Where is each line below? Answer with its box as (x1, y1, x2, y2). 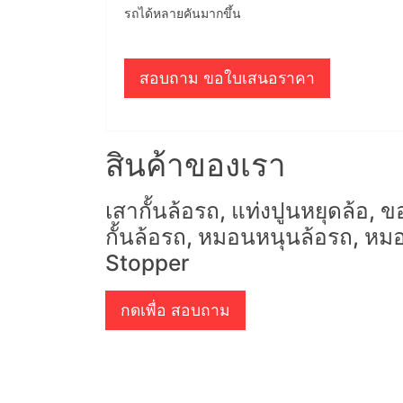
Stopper (105, 249, 189, 277)
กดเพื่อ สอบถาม (121, 300, 230, 320)
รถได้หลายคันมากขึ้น (124, 4, 241, 21)
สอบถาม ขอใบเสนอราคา (139, 67, 315, 87)
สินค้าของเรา (105, 146, 286, 184)
